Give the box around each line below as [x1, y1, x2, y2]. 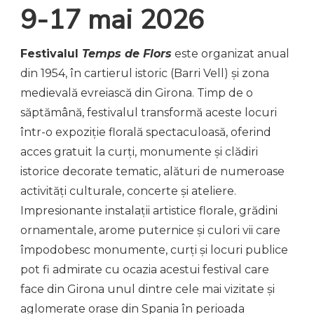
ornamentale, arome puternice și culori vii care [20, 223, 280, 237]
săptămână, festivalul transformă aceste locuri [20, 105, 277, 119]
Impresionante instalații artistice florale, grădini [20, 203, 278, 217]
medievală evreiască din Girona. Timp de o [20, 86, 253, 100]
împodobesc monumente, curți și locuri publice [20, 243, 288, 257]
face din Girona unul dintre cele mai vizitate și [20, 282, 275, 296]
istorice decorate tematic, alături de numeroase [20, 164, 285, 178]
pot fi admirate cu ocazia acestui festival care [20, 262, 269, 276]
